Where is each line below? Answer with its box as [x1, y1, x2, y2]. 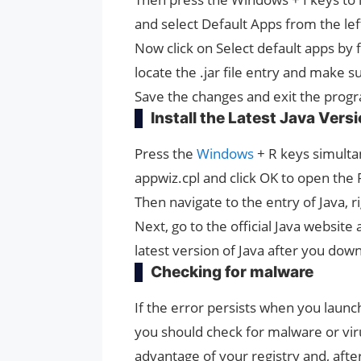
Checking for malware [151, 263, 313, 282]
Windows [197, 144, 254, 164]
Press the [135, 144, 197, 164]
